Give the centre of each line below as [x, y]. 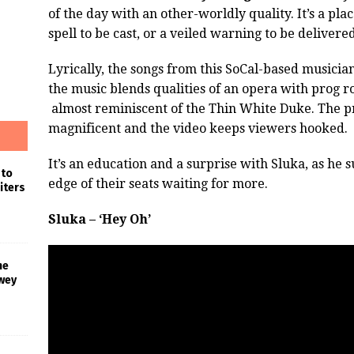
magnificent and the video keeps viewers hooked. [198, 128]
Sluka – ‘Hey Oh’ [99, 219]
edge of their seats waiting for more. [158, 183]
